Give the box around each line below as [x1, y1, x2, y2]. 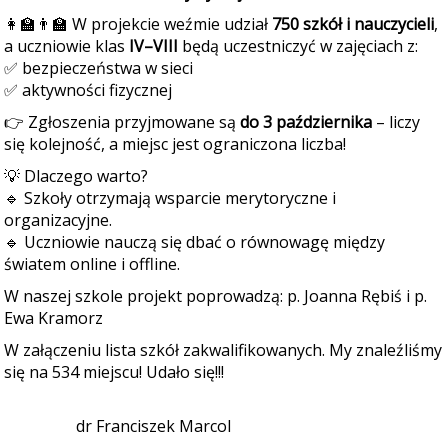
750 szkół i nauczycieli [272, 13, 434, 35]
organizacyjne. [4, 209, 112, 231]
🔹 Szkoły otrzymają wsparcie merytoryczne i [4, 187, 336, 209]
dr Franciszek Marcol [4, 415, 231, 437]
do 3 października [240, 111, 372, 133]
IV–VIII [129, 35, 178, 57]
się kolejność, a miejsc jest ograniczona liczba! [4, 133, 346, 155]
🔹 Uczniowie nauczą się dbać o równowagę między [4, 231, 385, 253]
